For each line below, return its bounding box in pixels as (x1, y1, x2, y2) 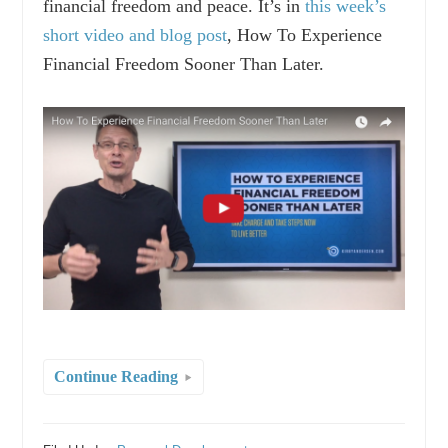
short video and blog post (43, 24, 228, 45)
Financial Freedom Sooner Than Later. (43, 53, 325, 74)
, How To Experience (227, 24, 383, 45)
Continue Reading (54, 367, 179, 385)
